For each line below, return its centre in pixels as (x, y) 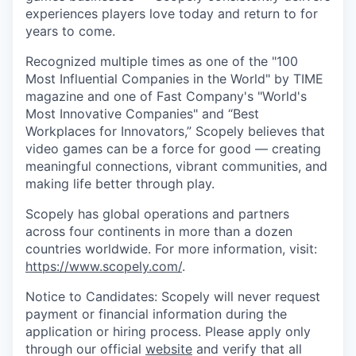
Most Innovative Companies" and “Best (142, 114)
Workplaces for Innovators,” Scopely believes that (175, 131)
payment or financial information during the (156, 314)
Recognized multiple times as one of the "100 (162, 61)
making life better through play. (120, 184)
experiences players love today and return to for (172, 14)
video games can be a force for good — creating (173, 149)
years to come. (70, 31)
